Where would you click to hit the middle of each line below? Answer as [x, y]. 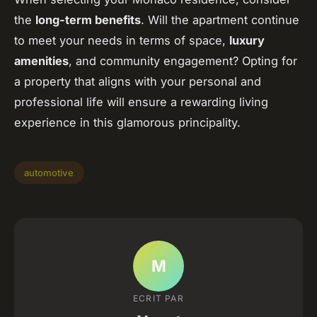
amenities [41, 61]
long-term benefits [88, 20]
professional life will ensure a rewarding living [141, 102]
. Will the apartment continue [220, 20]
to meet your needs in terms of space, [122, 41]
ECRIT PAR [158, 298]
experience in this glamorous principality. [127, 123]
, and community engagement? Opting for [183, 61]
